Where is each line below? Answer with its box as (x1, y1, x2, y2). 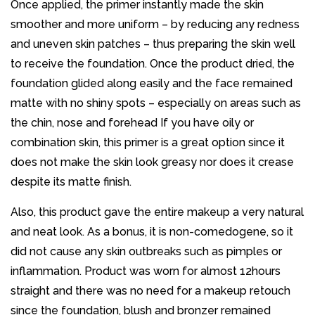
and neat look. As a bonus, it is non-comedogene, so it (11, 225, 293, 239)
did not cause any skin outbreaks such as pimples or (11, 245, 282, 259)
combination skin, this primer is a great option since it (11, 136, 285, 150)
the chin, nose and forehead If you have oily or (11, 116, 254, 130)
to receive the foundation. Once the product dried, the (11, 57, 295, 71)
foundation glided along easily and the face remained (11, 77, 292, 91)
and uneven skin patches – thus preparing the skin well (11, 37, 295, 51)
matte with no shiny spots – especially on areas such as (11, 96, 301, 110)
